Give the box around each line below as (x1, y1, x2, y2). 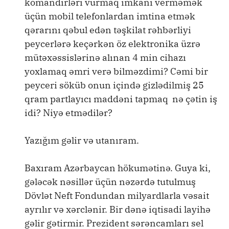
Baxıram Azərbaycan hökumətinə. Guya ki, (25, 162, 211, 174)
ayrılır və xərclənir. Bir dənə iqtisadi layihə (25, 203, 211, 215)
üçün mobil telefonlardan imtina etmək (25, 10, 195, 22)
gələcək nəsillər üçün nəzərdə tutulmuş (25, 176, 196, 188)
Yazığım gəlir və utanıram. (25, 134, 139, 146)
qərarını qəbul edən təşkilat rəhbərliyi (25, 24, 191, 36)
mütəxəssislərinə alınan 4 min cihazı (25, 52, 186, 63)
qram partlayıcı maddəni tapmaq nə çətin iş (25, 93, 217, 105)
